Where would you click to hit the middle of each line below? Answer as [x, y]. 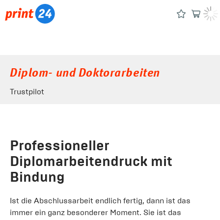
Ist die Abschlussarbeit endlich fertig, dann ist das [100, 201]
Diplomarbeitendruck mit [91, 161]
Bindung [37, 177]
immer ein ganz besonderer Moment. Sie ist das [96, 212]
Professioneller [60, 146]
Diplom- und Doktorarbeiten [85, 74]
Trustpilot [27, 92]
